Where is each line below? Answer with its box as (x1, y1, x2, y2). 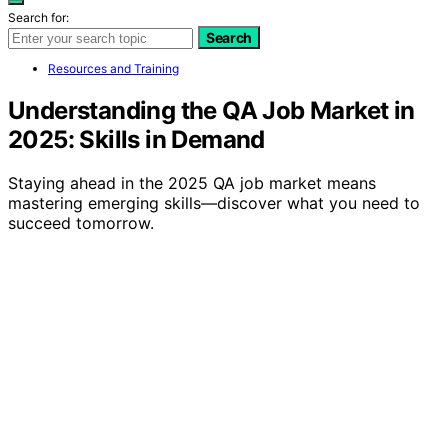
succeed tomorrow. (8, 213, 154, 234)
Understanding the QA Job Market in (8, 95, 415, 125)
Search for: (8, 9, 69, 25)
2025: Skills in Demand (8, 124, 265, 154)
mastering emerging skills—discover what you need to (8, 193, 420, 214)
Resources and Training (48, 60, 179, 76)
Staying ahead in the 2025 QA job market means (8, 173, 376, 194)
